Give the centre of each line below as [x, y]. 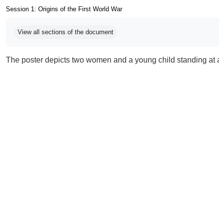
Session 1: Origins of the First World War [64, 9]
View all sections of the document [66, 32]
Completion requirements [57, 22]
